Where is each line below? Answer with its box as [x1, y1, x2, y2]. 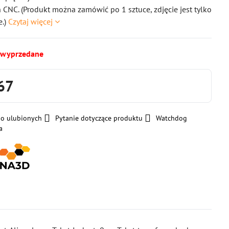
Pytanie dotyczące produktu [55, 113, 143, 123]
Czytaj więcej [8, 16, 53, 27]
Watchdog [156, 113, 188, 123]
